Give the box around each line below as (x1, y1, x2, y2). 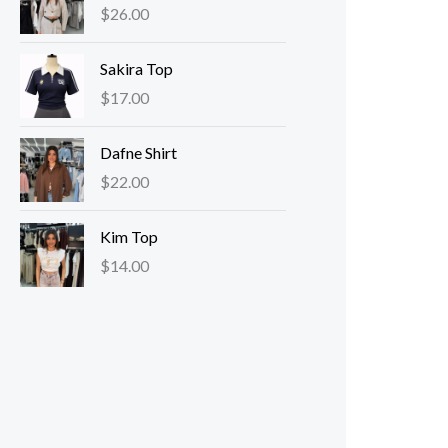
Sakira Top (100, 58, 173, 78)
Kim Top (100, 226, 158, 246)
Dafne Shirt (100, 142, 177, 162)
